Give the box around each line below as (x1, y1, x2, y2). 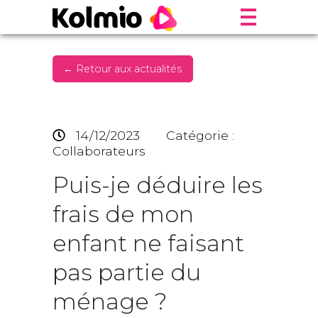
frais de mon (53, 200, 194, 229)
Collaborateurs (53, 143, 146, 159)
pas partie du (53, 258, 201, 287)
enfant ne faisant (53, 229, 244, 258)
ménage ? (53, 287, 168, 316)
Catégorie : (166, 128, 234, 143)
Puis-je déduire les (53, 171, 263, 199)
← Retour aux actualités (63, 62, 182, 76)
